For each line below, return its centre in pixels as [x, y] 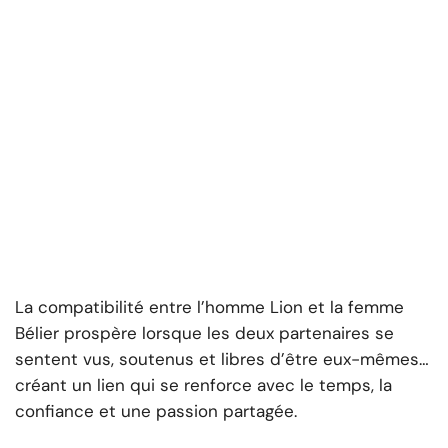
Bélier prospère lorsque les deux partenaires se [204, 333]
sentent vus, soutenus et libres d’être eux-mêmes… [222, 359]
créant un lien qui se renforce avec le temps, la [203, 385]
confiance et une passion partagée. [156, 411]
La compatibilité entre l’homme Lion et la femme [209, 307]
